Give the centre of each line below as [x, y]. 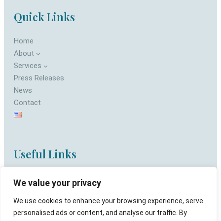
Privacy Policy [36, 178]
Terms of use [36, 190]
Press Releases [39, 78]
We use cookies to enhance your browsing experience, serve [108, 201]
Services [28, 65]
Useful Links [45, 154]
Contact [27, 102]
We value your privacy [57, 183]
